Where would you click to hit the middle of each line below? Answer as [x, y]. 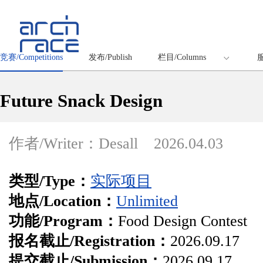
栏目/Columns [182, 57]
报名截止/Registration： [90, 241]
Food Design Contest [183, 221]
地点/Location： [63, 201]
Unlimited [147, 201]
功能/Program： [63, 221]
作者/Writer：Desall [75, 144]
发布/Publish [110, 57]
